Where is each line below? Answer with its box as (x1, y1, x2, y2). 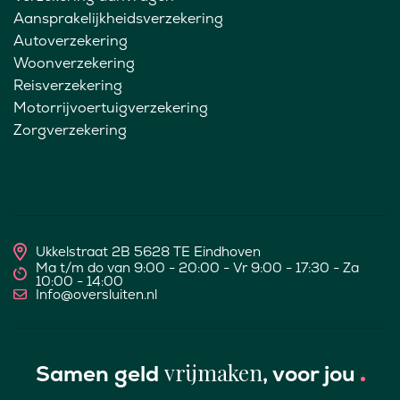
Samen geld (35, 359, 164, 387)
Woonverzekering (13, 53, 135, 72)
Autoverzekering (13, 30, 128, 50)
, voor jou (262, 359, 361, 387)
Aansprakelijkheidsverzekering (13, 8, 223, 28)
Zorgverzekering (13, 120, 127, 139)
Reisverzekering (13, 75, 122, 95)
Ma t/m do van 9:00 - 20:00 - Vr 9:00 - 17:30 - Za (36, 258, 359, 276)
